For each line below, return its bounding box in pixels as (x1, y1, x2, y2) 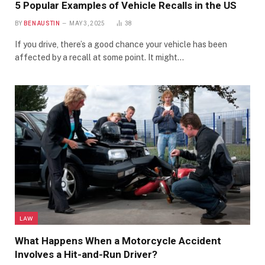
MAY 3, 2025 (69, 20, 105, 27)
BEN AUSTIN (23, 20, 60, 27)
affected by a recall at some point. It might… (15, 52, 184, 62)
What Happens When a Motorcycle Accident (15, 235, 221, 247)
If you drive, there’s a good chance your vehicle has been (15, 39, 227, 49)
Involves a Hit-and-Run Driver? (15, 248, 157, 261)
